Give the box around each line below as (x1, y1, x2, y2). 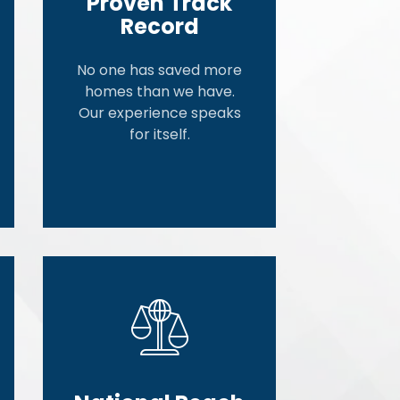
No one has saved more (77, 60, 243, 81)
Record (120, 12, 199, 42)
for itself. (129, 124, 190, 146)
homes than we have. (84, 81, 235, 103)
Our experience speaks (78, 103, 241, 124)
